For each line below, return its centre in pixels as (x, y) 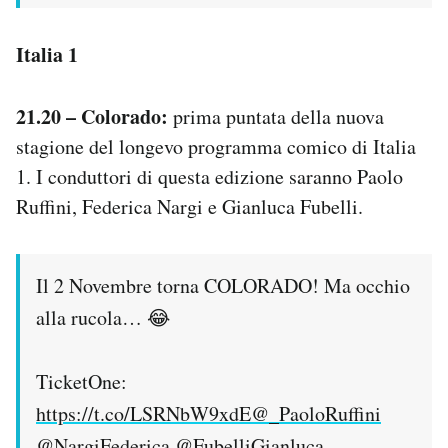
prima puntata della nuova (276, 116)
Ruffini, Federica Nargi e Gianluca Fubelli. (189, 206)
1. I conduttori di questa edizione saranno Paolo (209, 176)
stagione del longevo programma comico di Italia (216, 146)
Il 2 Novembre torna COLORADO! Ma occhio (223, 285)
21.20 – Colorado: (92, 116)
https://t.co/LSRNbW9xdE (143, 413)
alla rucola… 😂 (103, 317)
